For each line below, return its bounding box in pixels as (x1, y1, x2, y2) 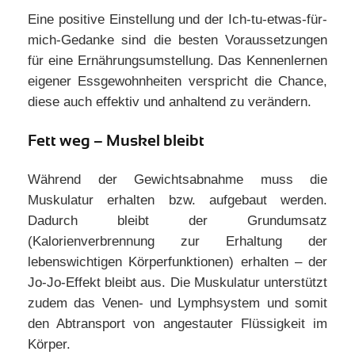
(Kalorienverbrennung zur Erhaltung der (28, 234, 327, 249)
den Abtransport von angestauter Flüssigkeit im (28, 316, 327, 331)
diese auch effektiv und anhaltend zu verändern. (28, 94, 311, 109)
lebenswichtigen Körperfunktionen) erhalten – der (28, 254, 327, 269)
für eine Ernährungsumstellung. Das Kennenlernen (28, 53, 327, 68)
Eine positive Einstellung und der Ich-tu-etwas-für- (28, 12, 327, 27)
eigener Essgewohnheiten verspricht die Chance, (28, 74, 327, 89)
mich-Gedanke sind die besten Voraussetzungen (28, 32, 327, 48)
